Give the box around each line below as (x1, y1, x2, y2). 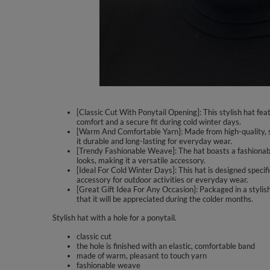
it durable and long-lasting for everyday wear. (77, 136, 232, 146)
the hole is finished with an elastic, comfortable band (77, 241, 255, 251)
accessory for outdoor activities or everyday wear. (77, 175, 248, 184)
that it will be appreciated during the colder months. (77, 194, 253, 204)
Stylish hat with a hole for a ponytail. (52, 213, 177, 222)
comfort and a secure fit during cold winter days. (77, 117, 241, 127)
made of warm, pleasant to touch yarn (77, 251, 207, 260)
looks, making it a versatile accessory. (77, 155, 206, 165)
